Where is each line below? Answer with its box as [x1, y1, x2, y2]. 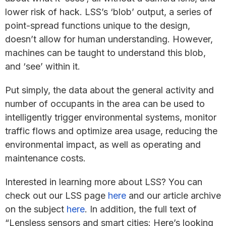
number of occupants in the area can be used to [5, 98, 205, 109]
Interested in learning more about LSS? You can [5, 176, 202, 187]
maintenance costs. [5, 152, 86, 163]
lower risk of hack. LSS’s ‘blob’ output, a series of [5, 6, 212, 17]
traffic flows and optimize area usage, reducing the [5, 125, 217, 136]
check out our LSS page [5, 190, 108, 201]
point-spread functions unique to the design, [5, 20, 190, 31]
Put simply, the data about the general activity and [5, 84, 214, 95]
